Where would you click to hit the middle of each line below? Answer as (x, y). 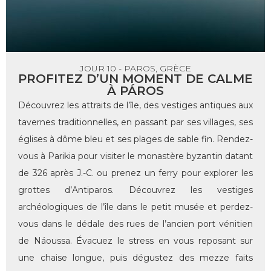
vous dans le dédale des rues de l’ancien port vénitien (135, 224)
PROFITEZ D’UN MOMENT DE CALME (135, 79)
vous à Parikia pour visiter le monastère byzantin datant (135, 156)
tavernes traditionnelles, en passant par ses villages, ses (135, 122)
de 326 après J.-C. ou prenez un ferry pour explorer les (135, 173)
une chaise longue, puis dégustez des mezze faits (135, 258)
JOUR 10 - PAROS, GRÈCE (135, 69)
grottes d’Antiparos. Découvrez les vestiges (135, 190)
